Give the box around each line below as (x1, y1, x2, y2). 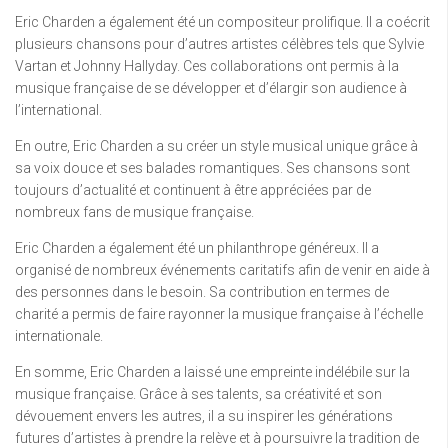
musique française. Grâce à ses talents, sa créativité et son (15, 386, 382, 402)
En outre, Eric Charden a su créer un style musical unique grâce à (15, 138, 418, 154)
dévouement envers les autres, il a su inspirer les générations (15, 408, 393, 424)
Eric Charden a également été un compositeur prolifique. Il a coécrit (15, 14, 430, 30)
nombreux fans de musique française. (15, 204, 254, 220)
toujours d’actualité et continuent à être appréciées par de (15, 182, 371, 198)
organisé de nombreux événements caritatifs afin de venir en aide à (15, 262, 430, 278)
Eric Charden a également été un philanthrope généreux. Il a (15, 240, 379, 256)
